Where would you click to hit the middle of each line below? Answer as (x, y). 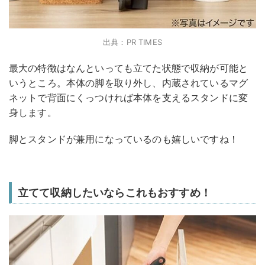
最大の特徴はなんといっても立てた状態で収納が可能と (129, 68)
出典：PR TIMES (132, 42)
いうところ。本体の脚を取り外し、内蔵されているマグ (129, 83)
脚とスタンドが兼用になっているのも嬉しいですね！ (124, 139)
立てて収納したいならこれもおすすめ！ (114, 193)
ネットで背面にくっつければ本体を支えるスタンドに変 (128, 98)
